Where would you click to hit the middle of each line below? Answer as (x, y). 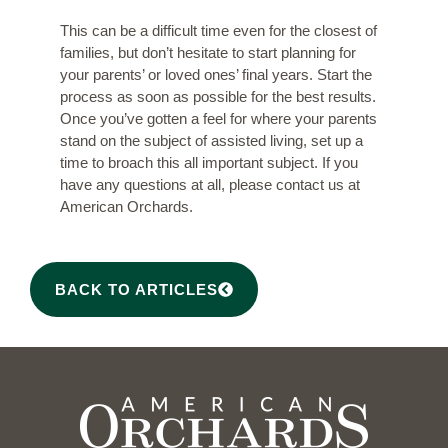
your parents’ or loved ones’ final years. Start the (216, 74)
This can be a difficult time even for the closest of (218, 30)
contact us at (318, 184)
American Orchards (124, 206)
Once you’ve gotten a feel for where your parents (218, 118)
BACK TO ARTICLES (136, 290)
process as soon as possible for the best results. (218, 96)
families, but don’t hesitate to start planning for (208, 52)
